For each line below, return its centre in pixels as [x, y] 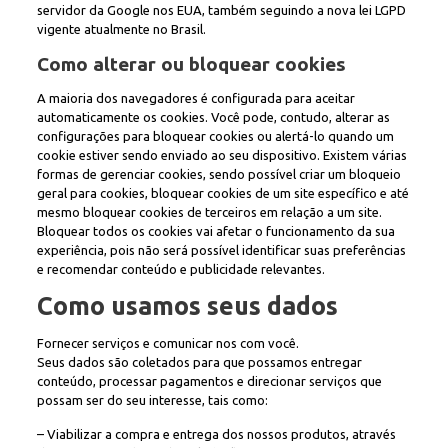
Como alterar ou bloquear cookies [191, 64]
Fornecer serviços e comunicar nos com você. [167, 343]
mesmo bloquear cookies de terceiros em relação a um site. [209, 212]
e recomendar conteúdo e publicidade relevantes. [180, 269]
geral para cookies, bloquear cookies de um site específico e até [222, 193]
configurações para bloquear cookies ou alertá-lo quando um [215, 136]
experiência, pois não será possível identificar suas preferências [221, 250]
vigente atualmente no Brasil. [121, 29]
